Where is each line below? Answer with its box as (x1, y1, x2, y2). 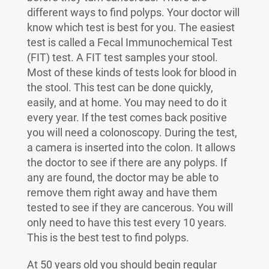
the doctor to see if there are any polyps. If (26, 156, 227, 169)
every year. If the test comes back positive (26, 111, 227, 124)
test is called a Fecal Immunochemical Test (26, 36, 232, 49)
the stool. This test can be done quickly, (26, 81, 213, 94)
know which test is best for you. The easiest (26, 21, 235, 34)
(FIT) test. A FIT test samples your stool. (26, 51, 218, 64)
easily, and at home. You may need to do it (26, 96, 227, 109)
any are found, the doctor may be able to (26, 171, 219, 184)
